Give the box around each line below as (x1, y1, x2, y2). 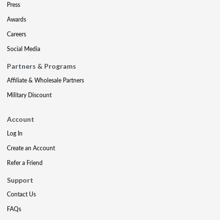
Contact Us (7, 190, 36, 198)
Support (7, 176, 33, 184)
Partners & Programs (7, 62, 76, 70)
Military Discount (7, 91, 52, 99)
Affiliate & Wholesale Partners (7, 76, 84, 84)
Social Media (7, 45, 40, 53)
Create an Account (7, 144, 55, 152)
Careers (7, 30, 26, 38)
